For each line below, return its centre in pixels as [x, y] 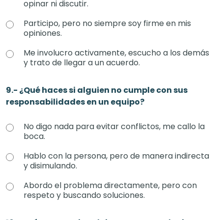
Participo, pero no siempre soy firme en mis [107, 23]
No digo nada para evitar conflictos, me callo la [114, 126]
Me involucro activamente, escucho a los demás [116, 53]
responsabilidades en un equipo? [75, 102]
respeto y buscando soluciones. [84, 195]
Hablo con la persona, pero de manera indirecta [116, 156]
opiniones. [43, 33]
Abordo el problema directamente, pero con [110, 185]
